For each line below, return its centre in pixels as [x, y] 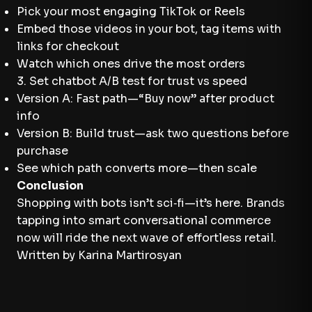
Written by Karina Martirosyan [99, 255]
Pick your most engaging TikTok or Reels [131, 11]
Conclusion [50, 186]
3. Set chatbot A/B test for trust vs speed [132, 81]
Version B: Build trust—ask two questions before [153, 133]
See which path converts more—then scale [137, 168]
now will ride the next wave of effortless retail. [147, 238]
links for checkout [68, 46]
